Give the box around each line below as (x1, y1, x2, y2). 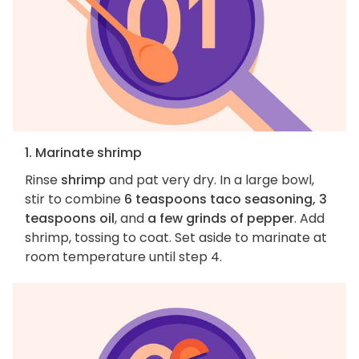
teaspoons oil (25, 209, 115, 228)
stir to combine (25, 190, 124, 209)
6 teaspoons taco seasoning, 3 (124, 190, 327, 209)
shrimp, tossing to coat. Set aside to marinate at (25, 228, 327, 248)
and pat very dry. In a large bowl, (106, 171, 314, 190)
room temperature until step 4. (25, 248, 222, 267)
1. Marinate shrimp (25, 143, 142, 163)
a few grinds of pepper (147, 209, 294, 228)
